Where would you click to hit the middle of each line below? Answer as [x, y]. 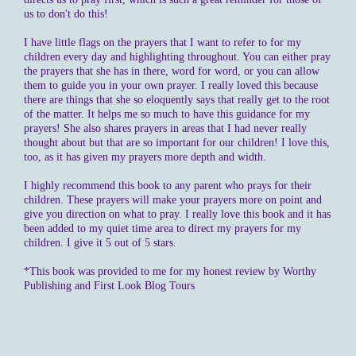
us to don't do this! [66, 14]
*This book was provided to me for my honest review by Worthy [170, 271]
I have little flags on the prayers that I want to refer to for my [163, 43]
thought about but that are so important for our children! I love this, [177, 143]
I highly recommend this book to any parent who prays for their [168, 186]
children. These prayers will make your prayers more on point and [173, 200]
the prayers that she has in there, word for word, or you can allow [172, 71]
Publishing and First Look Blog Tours [109, 286]
